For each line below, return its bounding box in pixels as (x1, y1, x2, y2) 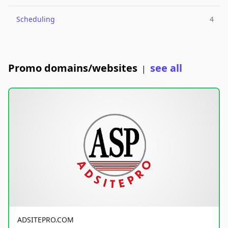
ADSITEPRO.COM (17, 214, 74, 224)
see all (150, 61, 182, 75)
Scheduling (16, 14, 55, 24)
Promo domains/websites (8, 61, 137, 75)
